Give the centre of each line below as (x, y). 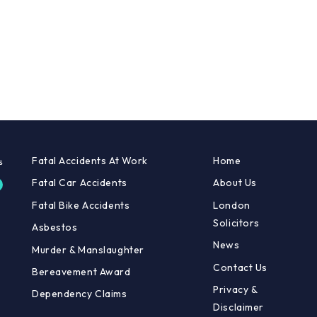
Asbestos (55, 227)
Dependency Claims (80, 294)
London (232, 205)
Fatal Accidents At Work (90, 161)
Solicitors (236, 223)
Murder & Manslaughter (88, 249)
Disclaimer (238, 307)
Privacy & (235, 289)
